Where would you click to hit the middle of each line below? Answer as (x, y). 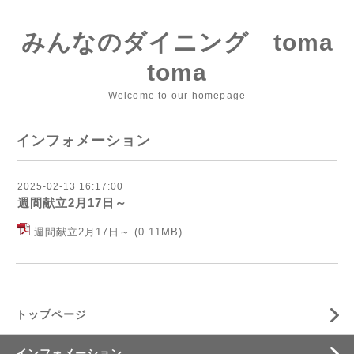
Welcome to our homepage (177, 96)
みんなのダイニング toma (177, 42)
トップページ (51, 314)
